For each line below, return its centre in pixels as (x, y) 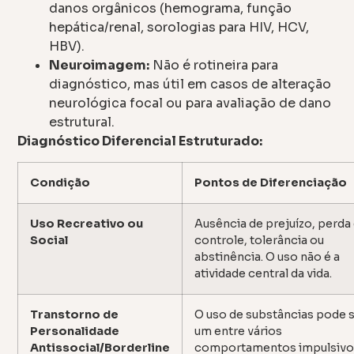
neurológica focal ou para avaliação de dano (190, 103)
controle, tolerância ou (260, 241)
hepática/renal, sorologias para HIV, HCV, (179, 27)
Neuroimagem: (100, 65)
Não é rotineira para (214, 65)
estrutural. (82, 122)
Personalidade (75, 331)
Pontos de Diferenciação (271, 183)
